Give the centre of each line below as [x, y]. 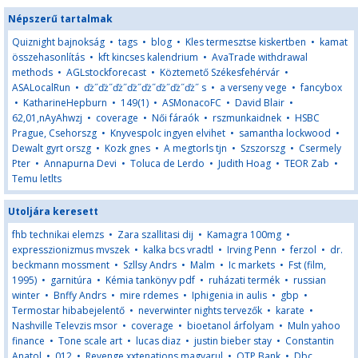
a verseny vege [253, 88]
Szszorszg [263, 148]
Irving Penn [252, 250]
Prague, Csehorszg [54, 133]
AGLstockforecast [106, 72]
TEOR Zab [307, 163]
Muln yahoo [314, 326]
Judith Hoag [245, 163]
